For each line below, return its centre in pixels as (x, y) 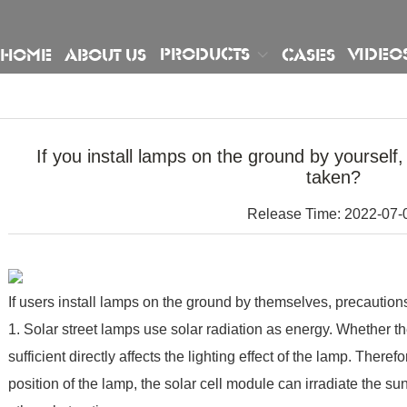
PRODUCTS (205, 55)
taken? (333, 177)
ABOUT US (106, 55)
